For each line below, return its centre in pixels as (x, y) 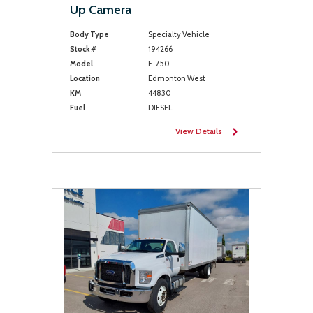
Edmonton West (176, 78)
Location (85, 78)
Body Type (89, 34)
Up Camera (101, 10)
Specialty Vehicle (179, 34)
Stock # (83, 49)
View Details (199, 131)
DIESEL (160, 108)
